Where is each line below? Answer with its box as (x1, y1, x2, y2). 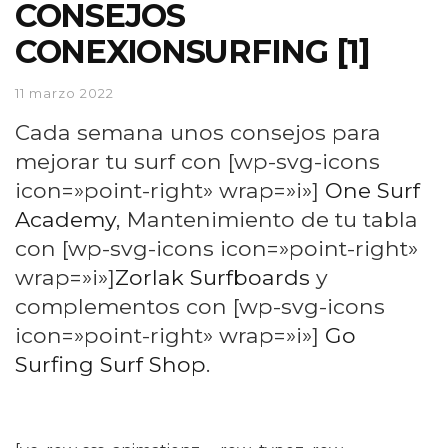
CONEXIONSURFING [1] (15, 32, 370, 72)
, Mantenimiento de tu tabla (116, 205, 418, 232)
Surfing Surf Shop (15, 350, 206, 377)
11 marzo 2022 (15, 84, 114, 101)
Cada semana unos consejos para (15, 118, 381, 145)
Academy (15, 205, 116, 232)
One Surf (325, 176, 420, 203)
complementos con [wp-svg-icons (15, 292, 385, 319)
